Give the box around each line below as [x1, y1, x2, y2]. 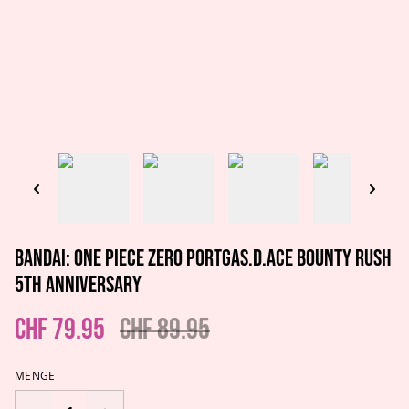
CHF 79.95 [15, 311, 105, 348]
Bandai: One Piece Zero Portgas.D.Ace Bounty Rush [15, 245, 392, 272]
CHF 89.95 [120, 311, 210, 348]
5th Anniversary [15, 271, 142, 299]
